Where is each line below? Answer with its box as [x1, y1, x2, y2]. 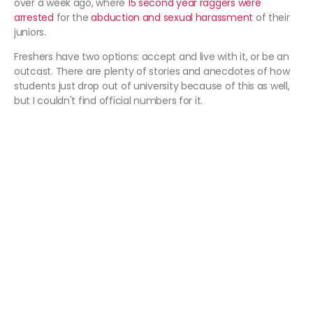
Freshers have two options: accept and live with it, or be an [14, 50, 289, 64]
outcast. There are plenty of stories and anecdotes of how [14, 64, 290, 79]
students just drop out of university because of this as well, [14, 79, 290, 94]
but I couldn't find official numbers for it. [14, 94, 203, 108]
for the [53, 10, 92, 25]
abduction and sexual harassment [91, 10, 254, 25]
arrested [14, 10, 54, 25]
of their [253, 10, 290, 25]
